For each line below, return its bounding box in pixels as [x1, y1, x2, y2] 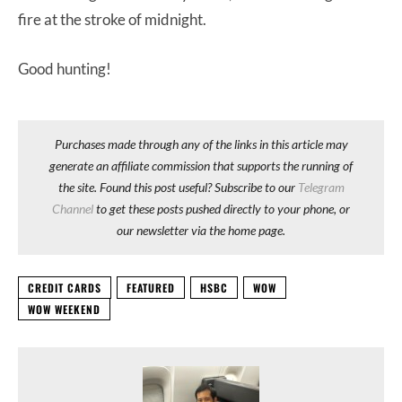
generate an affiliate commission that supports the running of [49, 158, 353, 174]
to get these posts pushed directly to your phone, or [93, 201, 350, 217]
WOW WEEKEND [28, 301, 100, 318]
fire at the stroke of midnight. [18, 10, 209, 30]
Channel [52, 201, 93, 217]
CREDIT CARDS [28, 280, 101, 296]
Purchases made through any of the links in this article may [54, 136, 348, 153]
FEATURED [127, 280, 175, 296]
